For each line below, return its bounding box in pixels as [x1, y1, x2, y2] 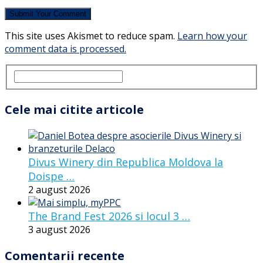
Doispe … [28, 169, 75, 184]
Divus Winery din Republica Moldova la [28, 155, 223, 170]
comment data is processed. [5, 42, 126, 56]
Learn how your [177, 29, 247, 43]
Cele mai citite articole [5, 102, 144, 118]
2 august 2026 [28, 183, 90, 197]
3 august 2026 [28, 223, 90, 237]
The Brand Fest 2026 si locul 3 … [28, 209, 190, 224]
